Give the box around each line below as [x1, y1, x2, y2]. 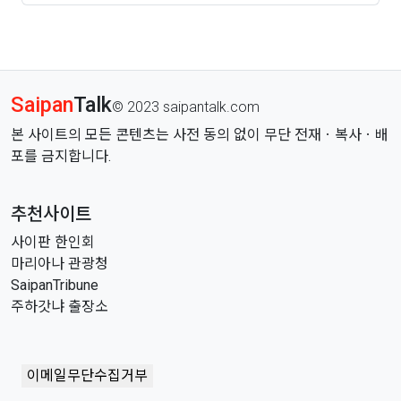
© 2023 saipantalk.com [112, 98, 260, 116]
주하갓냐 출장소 [11, 298, 108, 316]
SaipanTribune [11, 277, 98, 294]
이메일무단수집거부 [27, 367, 148, 385]
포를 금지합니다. [11, 148, 111, 166]
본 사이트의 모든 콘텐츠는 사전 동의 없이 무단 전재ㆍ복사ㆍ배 [11, 126, 388, 144]
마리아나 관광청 [11, 255, 108, 273]
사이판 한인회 [11, 234, 95, 252]
